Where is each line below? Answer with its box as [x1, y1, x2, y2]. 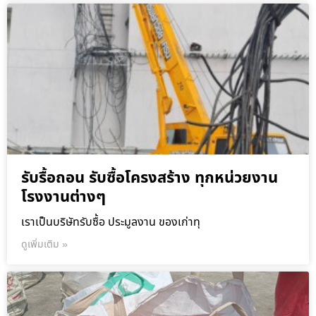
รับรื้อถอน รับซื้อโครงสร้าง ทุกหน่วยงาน [21, 166, 278, 190]
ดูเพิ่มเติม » [21, 236, 68, 252]
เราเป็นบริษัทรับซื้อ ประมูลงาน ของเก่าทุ [21, 213, 200, 231]
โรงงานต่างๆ [21, 185, 106, 209]
